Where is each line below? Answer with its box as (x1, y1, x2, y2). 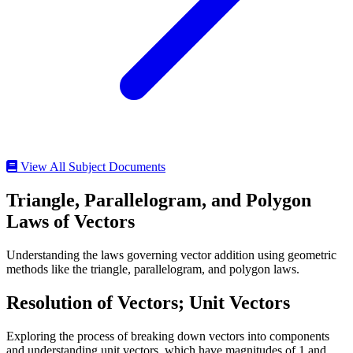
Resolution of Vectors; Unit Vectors (6, 292, 290, 314)
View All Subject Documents (20, 160, 165, 174)
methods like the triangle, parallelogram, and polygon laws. (6, 262, 299, 277)
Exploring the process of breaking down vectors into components (6, 329, 329, 344)
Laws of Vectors (6, 211, 135, 232)
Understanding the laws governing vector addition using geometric (6, 248, 336, 262)
